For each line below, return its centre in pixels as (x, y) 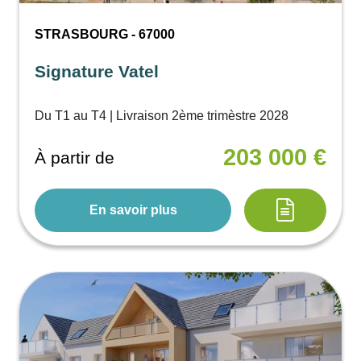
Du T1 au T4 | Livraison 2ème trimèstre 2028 (162, 115)
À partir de (75, 158)
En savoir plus (133, 210)
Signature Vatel (97, 71)
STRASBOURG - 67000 (105, 34)
